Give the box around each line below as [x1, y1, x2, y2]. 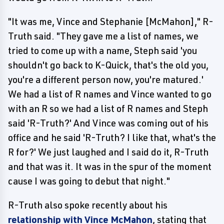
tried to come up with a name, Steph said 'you [8, 44, 197, 56]
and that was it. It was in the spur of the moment [8, 160, 211, 172]
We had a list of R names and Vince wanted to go [8, 88, 211, 100]
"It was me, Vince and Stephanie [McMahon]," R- [8, 15, 213, 27]
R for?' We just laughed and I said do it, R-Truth [8, 146, 208, 158]
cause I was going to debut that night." [8, 175, 170, 187]
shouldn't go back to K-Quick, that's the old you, [8, 59, 208, 71]
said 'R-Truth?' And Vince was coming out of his [8, 117, 208, 129]
